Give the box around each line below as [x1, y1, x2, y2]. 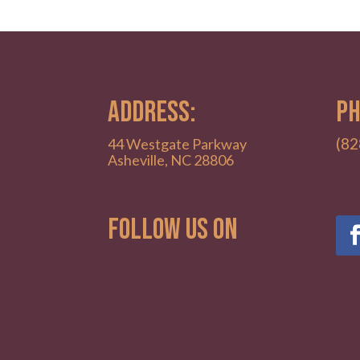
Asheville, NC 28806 [108, 151, 235, 170]
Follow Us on [108, 212, 239, 248]
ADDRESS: [108, 95, 197, 131]
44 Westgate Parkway [108, 135, 247, 153]
